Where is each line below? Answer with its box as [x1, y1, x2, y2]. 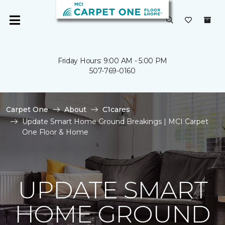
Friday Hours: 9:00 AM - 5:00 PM [57, 56, 168, 65]
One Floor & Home [22, 128, 88, 137]
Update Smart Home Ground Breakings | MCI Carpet [22, 117, 208, 126]
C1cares [102, 105, 130, 114]
